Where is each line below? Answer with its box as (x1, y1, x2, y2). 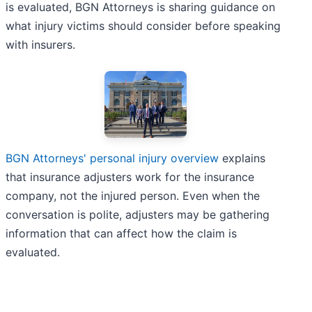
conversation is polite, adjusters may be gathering (6, 207, 270, 221)
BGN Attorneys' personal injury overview (6, 150, 219, 165)
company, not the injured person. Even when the (6, 188, 260, 203)
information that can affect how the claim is (6, 226, 237, 240)
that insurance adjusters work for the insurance (6, 169, 254, 184)
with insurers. (6, 38, 75, 52)
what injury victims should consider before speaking (6, 19, 281, 33)
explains (219, 150, 265, 165)
